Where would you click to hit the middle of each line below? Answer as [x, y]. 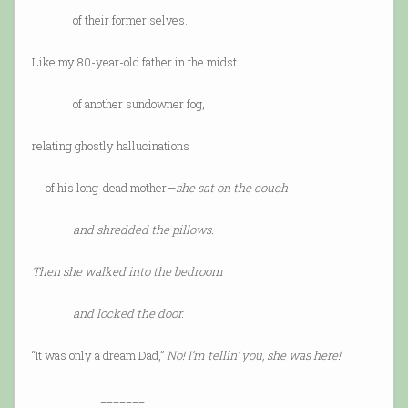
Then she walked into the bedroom [127, 271]
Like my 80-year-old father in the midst [134, 61]
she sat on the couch [231, 187]
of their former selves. [109, 20]
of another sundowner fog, [118, 103]
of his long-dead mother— [103, 187]
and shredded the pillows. [122, 229]
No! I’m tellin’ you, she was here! [253, 355]
